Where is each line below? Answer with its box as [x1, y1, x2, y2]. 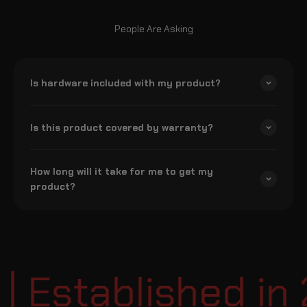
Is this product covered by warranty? [30, 121, 213, 134]
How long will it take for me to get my [30, 164, 213, 177]
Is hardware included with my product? [30, 76, 221, 89]
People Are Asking [114, 22, 193, 35]
